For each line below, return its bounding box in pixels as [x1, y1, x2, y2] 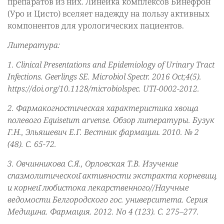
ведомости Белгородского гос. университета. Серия [7, 193, 208, 205]
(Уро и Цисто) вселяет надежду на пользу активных [7, 7, 209, 19]
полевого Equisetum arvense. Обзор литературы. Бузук [7, 114, 214, 125]
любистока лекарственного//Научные [42, 181, 189, 193]
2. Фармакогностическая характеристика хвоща [7, 102, 198, 113]
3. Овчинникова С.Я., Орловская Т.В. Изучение [7, 157, 178, 169]
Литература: [7, 39, 62, 50]
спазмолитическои [7, 169, 80, 181]
